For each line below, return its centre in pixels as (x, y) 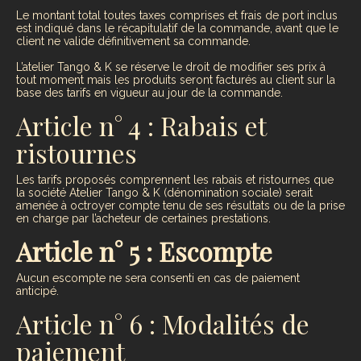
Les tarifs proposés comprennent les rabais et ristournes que (175, 179)
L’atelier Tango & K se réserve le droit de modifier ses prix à (171, 66)
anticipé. (37, 290)
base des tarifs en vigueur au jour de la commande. (149, 92)
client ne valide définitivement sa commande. (133, 41)
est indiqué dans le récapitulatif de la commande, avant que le (177, 28)
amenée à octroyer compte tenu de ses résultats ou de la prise (180, 205)
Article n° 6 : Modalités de (163, 323)
